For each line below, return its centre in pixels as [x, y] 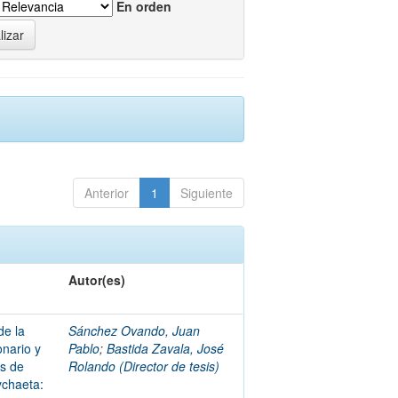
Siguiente [206, 193]
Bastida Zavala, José [166, 348]
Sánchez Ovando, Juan [135, 330]
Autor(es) [97, 280]
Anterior [106, 193]
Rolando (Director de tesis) [144, 366]
